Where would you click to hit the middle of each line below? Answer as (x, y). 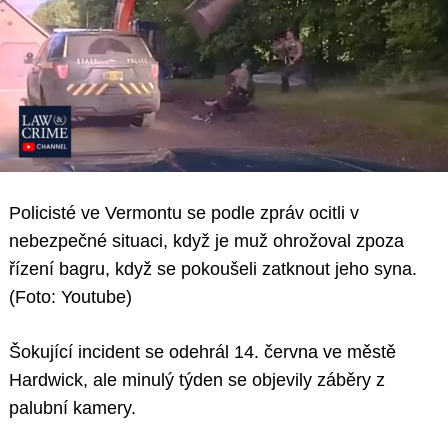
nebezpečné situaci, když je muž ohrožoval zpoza (206, 241)
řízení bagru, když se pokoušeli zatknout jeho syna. (213, 269)
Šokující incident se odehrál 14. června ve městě (202, 352)
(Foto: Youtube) (70, 297)
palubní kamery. (72, 408)
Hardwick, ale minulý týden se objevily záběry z (197, 380)
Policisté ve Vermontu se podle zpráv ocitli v (184, 213)
